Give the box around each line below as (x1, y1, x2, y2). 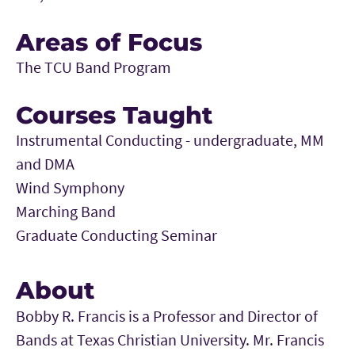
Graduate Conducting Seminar (16, 225, 217, 245)
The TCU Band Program (16, 57, 171, 77)
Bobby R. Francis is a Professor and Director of (16, 306, 318, 326)
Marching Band (16, 201, 116, 221)
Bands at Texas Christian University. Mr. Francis (16, 330, 324, 349)
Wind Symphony (16, 177, 124, 197)
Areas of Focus (16, 28, 202, 57)
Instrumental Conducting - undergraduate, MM (16, 130, 324, 150)
